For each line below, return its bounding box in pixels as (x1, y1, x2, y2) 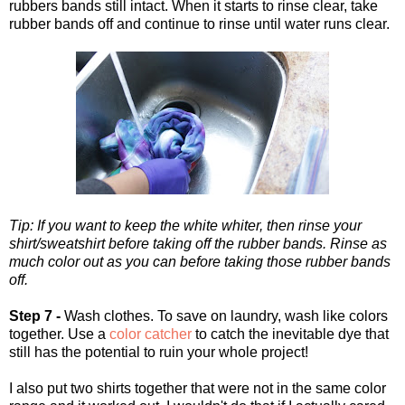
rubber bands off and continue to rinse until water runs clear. (9, 15, 390, 32)
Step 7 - (9, 307, 61, 324)
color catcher (109, 325, 192, 342)
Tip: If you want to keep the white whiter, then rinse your (9, 217, 362, 233)
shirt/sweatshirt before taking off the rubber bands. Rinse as (9, 235, 387, 251)
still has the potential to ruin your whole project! (9, 344, 308, 360)
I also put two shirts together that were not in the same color (9, 380, 386, 396)
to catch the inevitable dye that (192, 325, 389, 342)
